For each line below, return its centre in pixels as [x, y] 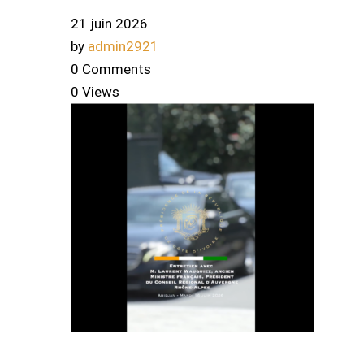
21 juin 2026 [109, 24]
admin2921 [123, 47]
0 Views [95, 92]
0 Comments [111, 69]
